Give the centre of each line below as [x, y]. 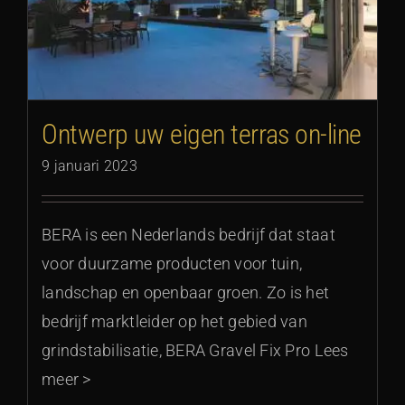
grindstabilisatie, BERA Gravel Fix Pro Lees [195, 351]
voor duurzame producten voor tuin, [172, 264]
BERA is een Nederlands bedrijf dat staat [188, 235]
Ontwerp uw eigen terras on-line [202, 135]
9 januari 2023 [89, 166]
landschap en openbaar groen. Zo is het [186, 293]
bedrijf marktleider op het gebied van [174, 322]
